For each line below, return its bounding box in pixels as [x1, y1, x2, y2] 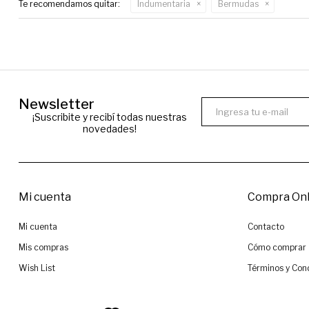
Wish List [18, 263, 55, 274]
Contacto [248, 221, 285, 232]
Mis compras [18, 242, 68, 253]
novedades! [83, 123, 137, 135]
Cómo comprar [248, 242, 307, 253]
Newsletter [18, 96, 94, 113]
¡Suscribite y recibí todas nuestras [32, 111, 188, 123]
